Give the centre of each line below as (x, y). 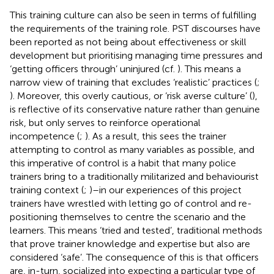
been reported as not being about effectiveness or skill (128, 42)
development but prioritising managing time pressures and (136, 55)
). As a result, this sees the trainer (156, 136)
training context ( (47, 190)
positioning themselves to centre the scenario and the (128, 217)
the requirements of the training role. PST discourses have (135, 28)
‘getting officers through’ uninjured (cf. (94, 68)
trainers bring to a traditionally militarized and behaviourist (134, 176)
